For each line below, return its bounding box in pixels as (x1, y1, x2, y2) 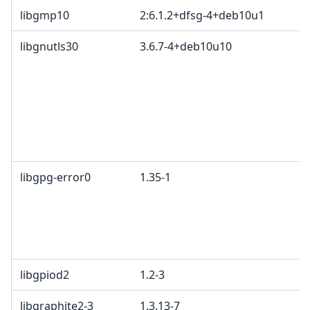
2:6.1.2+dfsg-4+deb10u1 (140, 8, 264, 24)
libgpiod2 (20, 267, 69, 283)
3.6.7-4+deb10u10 (140, 39, 232, 55)
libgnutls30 (20, 39, 78, 55)
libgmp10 (20, 8, 69, 24)
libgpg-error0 (20, 170, 91, 185)
